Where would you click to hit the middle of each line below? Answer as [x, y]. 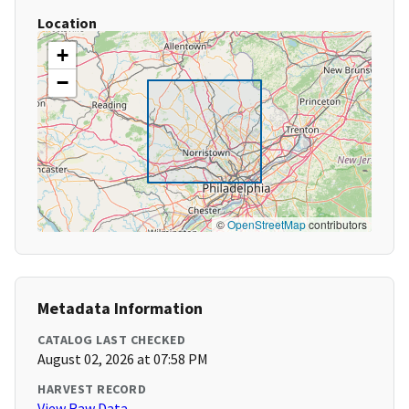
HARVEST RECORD [92, 389]
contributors [336, 225]
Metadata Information [120, 309]
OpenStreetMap [267, 225]
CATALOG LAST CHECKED [111, 340]
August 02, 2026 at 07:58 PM [123, 359]
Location [67, 23]
